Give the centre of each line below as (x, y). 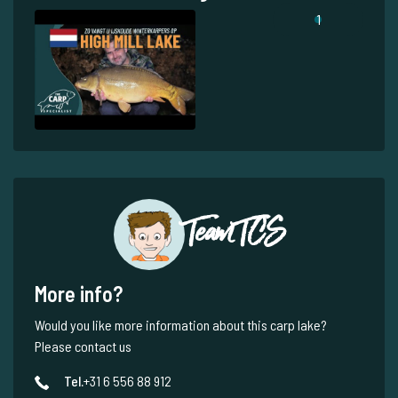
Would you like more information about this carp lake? (181, 325)
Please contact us (83, 346)
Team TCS (235, 233)
